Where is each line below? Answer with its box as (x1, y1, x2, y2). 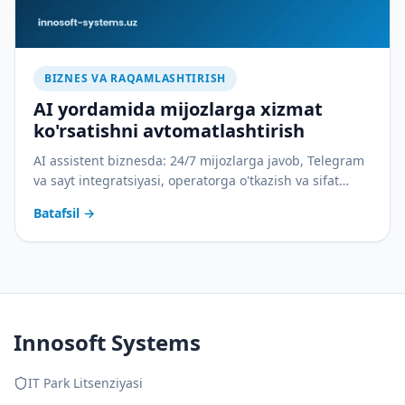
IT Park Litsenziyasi (28, 374, 143, 392)
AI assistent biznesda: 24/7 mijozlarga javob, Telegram (33, 152, 364, 170)
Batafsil (33, 204, 80, 222)
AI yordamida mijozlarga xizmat (33, 97, 323, 122)
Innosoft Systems (14, 327, 201, 358)
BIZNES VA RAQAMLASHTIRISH (44, 71, 226, 87)
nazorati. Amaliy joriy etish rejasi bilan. (33, 192, 269, 210)
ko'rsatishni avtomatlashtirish (33, 118, 305, 144)
